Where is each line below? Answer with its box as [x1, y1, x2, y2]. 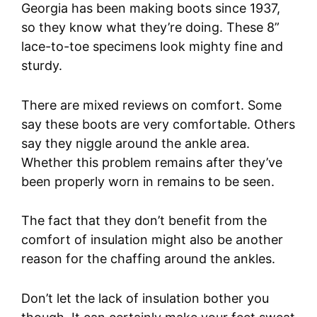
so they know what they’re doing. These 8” [21, 19, 279, 35]
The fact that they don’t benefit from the [21, 213, 267, 229]
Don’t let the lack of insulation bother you [21, 291, 269, 306]
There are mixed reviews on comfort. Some [21, 97, 282, 113]
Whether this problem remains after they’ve [21, 154, 282, 170]
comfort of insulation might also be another [21, 232, 283, 248]
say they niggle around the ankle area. [21, 135, 250, 151]
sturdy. [21, 57, 62, 73]
